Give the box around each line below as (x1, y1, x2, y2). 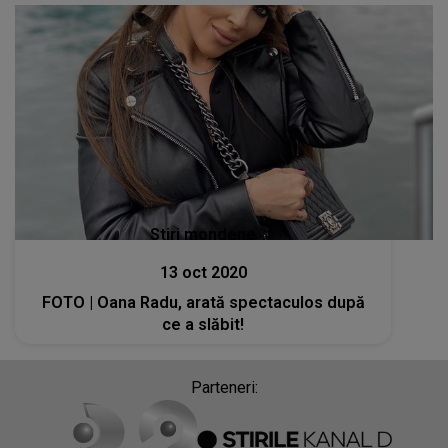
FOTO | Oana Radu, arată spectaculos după (41, 293, 365, 313)
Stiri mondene (150, 225, 257, 245)
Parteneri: (190, 378, 258, 398)
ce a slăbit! (162, 315, 245, 335)
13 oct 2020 (159, 263, 247, 283)
